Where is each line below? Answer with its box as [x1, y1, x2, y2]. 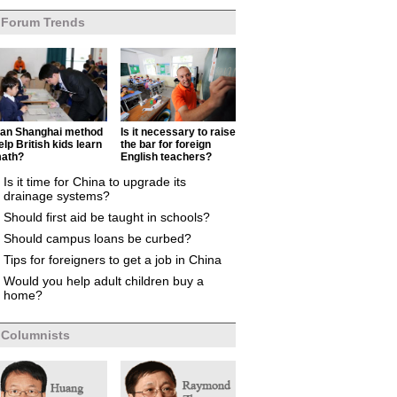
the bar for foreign [121, 138, 211, 151]
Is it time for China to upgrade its [4, 175, 186, 189]
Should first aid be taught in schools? [4, 210, 210, 224]
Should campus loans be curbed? [4, 231, 191, 245]
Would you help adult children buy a [4, 274, 204, 288]
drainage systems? [4, 189, 110, 203]
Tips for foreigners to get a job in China [4, 253, 222, 267]
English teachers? [121, 151, 212, 163]
